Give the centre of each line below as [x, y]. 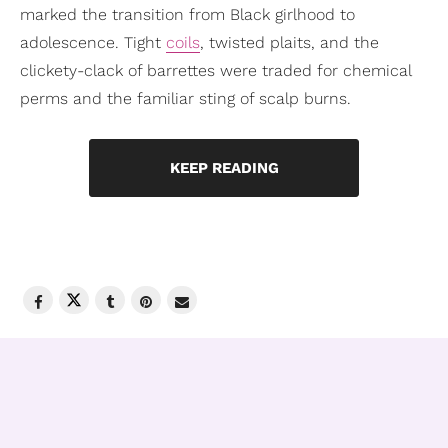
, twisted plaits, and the [289, 43]
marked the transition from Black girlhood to [187, 15]
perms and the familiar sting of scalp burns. [185, 99]
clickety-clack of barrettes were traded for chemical [215, 71]
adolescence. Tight [93, 43]
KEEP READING [224, 168]
